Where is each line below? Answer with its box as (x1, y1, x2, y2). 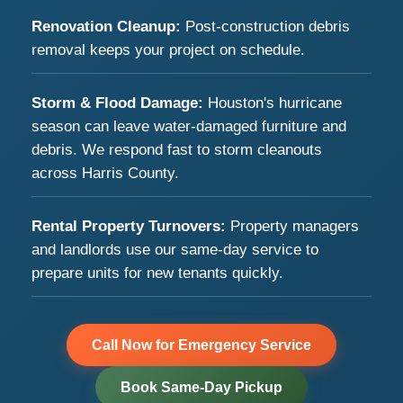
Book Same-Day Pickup (121, 380, 282, 395)
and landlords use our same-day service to (31, 241, 318, 258)
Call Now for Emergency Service (92, 337, 311, 353)
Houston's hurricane (203, 94, 342, 112)
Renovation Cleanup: (31, 18, 181, 35)
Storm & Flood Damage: (31, 94, 203, 112)
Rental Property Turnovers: (31, 218, 226, 235)
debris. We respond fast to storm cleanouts (31, 141, 322, 158)
